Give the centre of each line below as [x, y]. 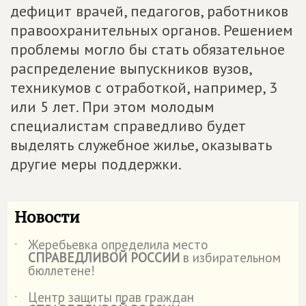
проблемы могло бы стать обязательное [148, 49]
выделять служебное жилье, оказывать [141, 144]
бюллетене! [61, 270]
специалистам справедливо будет [128, 125]
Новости [47, 216]
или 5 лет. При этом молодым [112, 106]
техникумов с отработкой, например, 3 [144, 87]
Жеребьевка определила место [118, 244]
